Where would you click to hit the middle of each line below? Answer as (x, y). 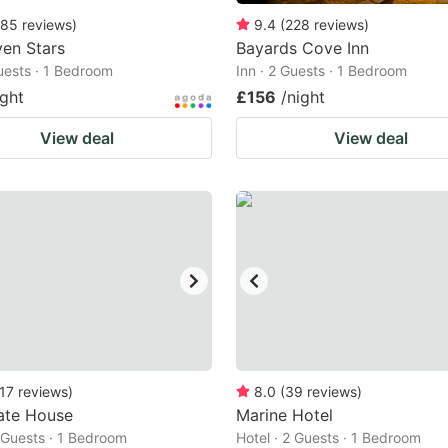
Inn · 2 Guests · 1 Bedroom (321, 70)
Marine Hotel (284, 415)
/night (303, 97)
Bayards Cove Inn (302, 48)
